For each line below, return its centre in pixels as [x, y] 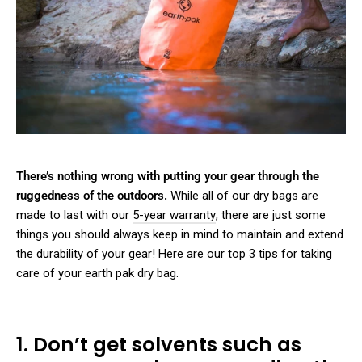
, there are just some [271, 215]
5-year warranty [174, 215]
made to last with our [74, 215]
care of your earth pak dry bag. [97, 274]
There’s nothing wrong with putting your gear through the [168, 177]
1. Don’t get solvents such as [159, 344]
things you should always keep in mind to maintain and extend [180, 235]
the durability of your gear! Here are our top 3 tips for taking [174, 254]
